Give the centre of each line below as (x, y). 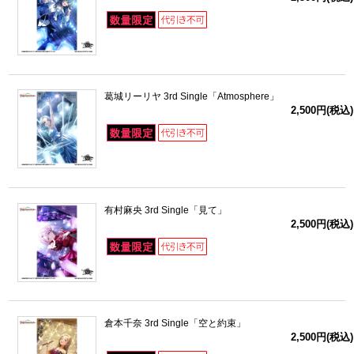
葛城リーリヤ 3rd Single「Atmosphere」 (191, 97)
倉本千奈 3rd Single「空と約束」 (175, 323)
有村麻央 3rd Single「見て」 (165, 210)
